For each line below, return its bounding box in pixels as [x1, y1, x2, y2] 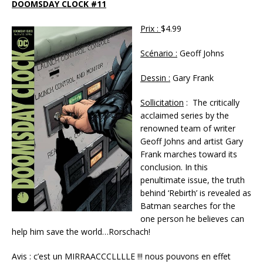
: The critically [184, 96, 240, 108]
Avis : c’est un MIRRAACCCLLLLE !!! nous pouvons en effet [12, 250, 231, 262]
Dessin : [140, 72, 170, 83]
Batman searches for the [140, 200, 235, 211]
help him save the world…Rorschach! [12, 225, 150, 237]
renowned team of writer [140, 122, 235, 134]
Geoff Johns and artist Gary [140, 135, 243, 147]
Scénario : [140, 47, 177, 59]
